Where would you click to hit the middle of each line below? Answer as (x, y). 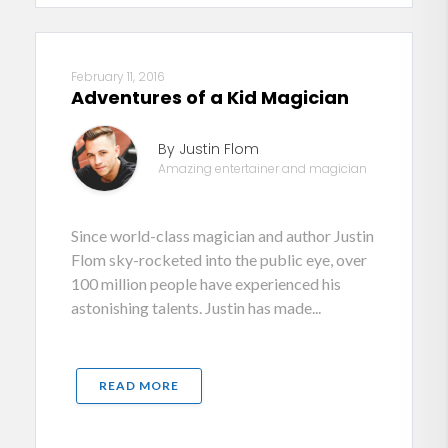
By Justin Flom (208, 148)
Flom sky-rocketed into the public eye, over (219, 259)
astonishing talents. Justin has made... (196, 307)
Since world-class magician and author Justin (222, 235)
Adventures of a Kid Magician (210, 97)
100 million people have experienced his (206, 283)
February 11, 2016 (118, 76)
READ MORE (139, 385)
